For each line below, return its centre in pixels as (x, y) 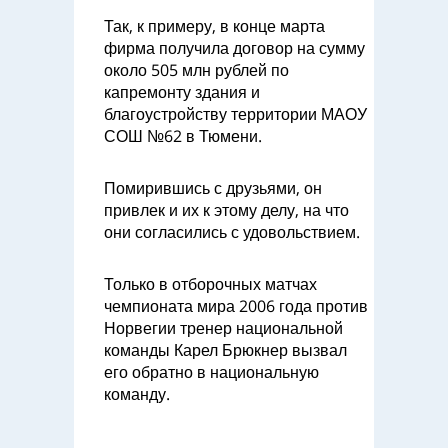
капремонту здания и (182, 92)
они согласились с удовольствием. (232, 232)
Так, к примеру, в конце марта (214, 26)
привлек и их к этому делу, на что (226, 210)
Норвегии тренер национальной (223, 328)
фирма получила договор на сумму (234, 48)
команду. (137, 394)
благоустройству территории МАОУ (235, 114)
